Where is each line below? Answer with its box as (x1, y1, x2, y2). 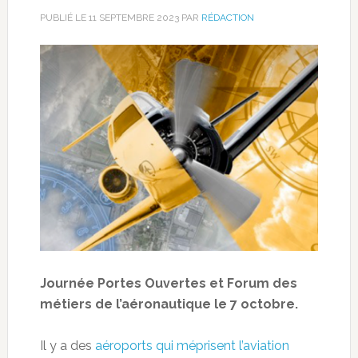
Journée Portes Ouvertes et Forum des (39, 276, 297, 292)
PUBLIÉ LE (39, 12, 89, 23)
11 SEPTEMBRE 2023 (88, 12, 179, 23)
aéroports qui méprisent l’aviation (94, 338, 289, 354)
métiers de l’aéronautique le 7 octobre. (39, 296, 298, 312)
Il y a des (39, 338, 95, 354)
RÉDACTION (201, 12, 254, 23)
